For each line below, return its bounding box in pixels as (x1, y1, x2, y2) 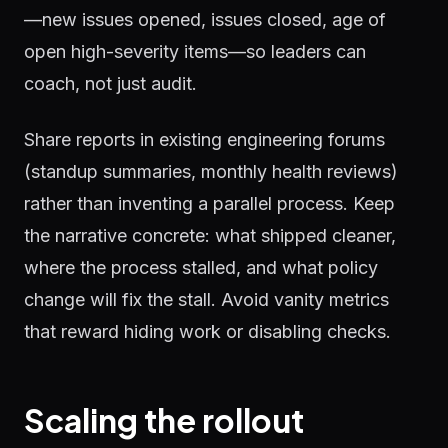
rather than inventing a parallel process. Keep (24, 193, 395, 214)
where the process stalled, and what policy (24, 257, 378, 278)
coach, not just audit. (24, 73, 197, 94)
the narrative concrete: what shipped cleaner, (24, 225, 396, 246)
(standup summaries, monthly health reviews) (24, 161, 398, 182)
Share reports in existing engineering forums (24, 129, 385, 150)
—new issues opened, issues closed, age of (24, 9, 386, 30)
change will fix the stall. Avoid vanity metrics (24, 289, 389, 310)
